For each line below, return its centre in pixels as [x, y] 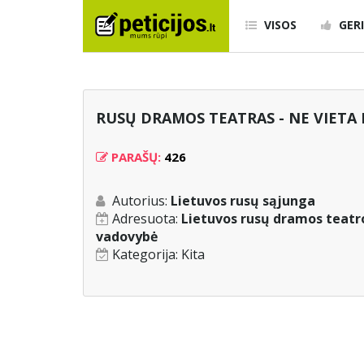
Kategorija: [147, 255]
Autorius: [141, 201]
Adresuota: [147, 219]
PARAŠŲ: [136, 157]
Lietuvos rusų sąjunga [243, 201]
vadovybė [127, 237]
